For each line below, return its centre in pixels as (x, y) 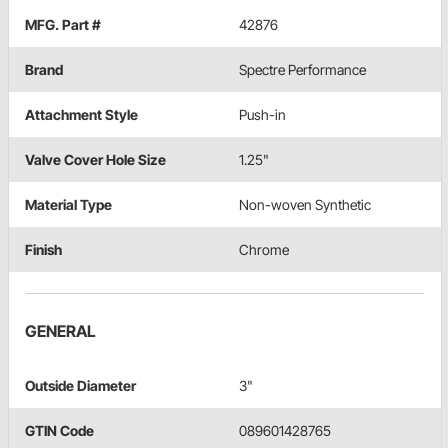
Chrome (264, 250)
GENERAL (60, 331)
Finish (43, 250)
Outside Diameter (80, 386)
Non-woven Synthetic (305, 205)
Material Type (68, 205)
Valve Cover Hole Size (95, 160)
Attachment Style (81, 115)
